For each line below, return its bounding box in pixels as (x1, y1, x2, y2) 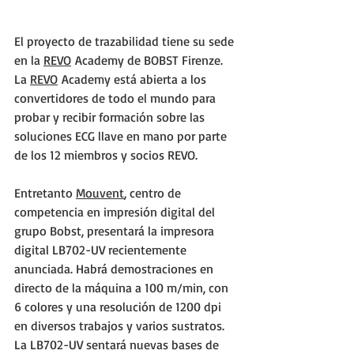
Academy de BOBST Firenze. (71, 52, 226, 68)
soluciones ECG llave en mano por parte (14, 128, 230, 144)
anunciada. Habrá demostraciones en (14, 261, 217, 277)
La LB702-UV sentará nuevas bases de (14, 337, 222, 352)
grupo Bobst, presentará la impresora (14, 223, 217, 239)
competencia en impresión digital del (14, 204, 218, 220)
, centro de (124, 185, 184, 201)
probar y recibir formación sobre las (14, 109, 208, 125)
